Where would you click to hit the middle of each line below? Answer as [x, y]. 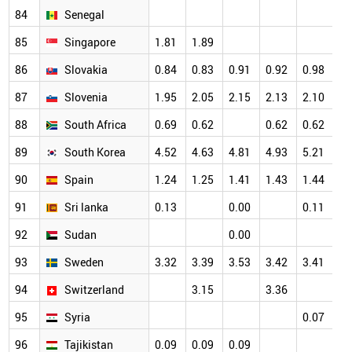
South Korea [95, 152]
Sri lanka [86, 207]
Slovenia [86, 97]
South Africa [95, 125]
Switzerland [94, 290]
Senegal [84, 15]
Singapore [90, 42]
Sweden [84, 262]
